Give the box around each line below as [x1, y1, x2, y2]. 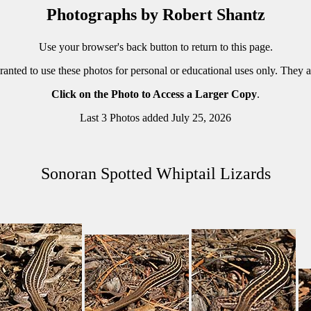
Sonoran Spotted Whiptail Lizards [40, 165, 271, 183]
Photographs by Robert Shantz [46, 6, 265, 24]
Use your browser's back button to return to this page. [38, 41, 273, 53]
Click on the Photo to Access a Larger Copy [51, 88, 257, 100]
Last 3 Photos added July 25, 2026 [80, 112, 231, 124]
